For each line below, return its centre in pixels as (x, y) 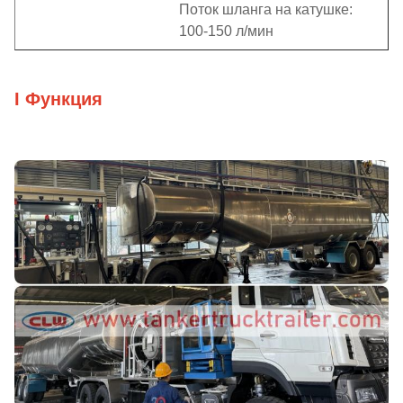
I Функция (58, 99)
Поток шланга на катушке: (266, 9)
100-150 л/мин (226, 31)
